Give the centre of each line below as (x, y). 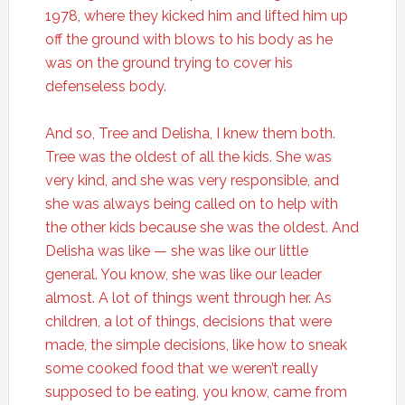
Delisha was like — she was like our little (176, 251)
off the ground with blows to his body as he (188, 39)
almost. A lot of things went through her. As (188, 298)
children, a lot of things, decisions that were (188, 321)
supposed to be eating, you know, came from (196, 392)
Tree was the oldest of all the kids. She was (188, 157)
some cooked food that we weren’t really (181, 368)
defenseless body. (105, 86)
